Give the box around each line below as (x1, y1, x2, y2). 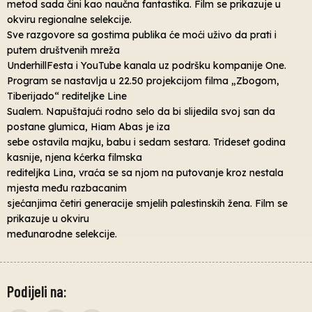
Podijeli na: (7, 282, 67, 301)
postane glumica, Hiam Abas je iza (7, 120, 170, 134)
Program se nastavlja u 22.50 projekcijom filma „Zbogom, (7, 75, 279, 88)
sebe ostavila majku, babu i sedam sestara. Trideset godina (7, 136, 286, 149)
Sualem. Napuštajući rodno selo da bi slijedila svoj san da (7, 105, 275, 118)
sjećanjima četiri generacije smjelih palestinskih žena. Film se (7, 197, 288, 210)
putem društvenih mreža (7, 44, 120, 57)
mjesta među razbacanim (7, 182, 127, 195)
